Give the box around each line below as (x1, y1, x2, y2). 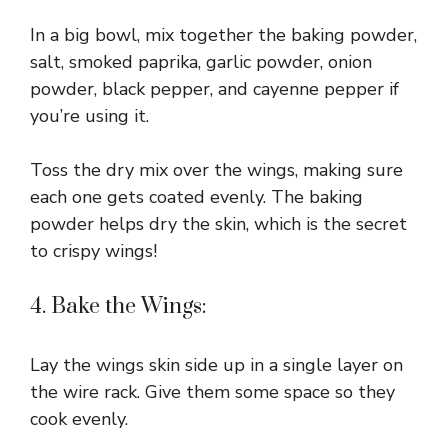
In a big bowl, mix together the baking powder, (30, 22, 417, 47)
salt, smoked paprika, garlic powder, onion (30, 49, 372, 74)
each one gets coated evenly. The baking (30, 184, 363, 209)
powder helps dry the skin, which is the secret (30, 211, 407, 236)
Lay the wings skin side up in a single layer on (30, 352, 403, 377)
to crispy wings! (30, 238, 157, 263)
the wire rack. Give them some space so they (30, 379, 395, 404)
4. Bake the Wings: (30, 292, 207, 320)
